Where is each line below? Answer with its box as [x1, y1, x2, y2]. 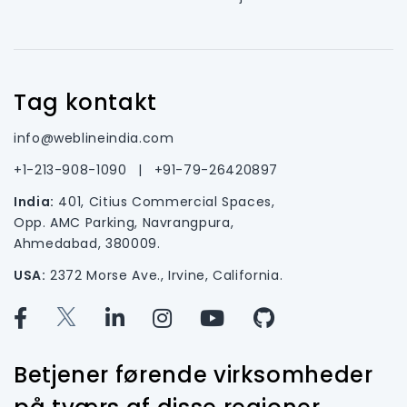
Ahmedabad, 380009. [14, 233, 161, 253]
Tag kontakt [14, 86, 158, 117]
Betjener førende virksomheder [14, 359, 373, 390]
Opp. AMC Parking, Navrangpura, [14, 213, 234, 232]
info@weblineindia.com [14, 128, 174, 147]
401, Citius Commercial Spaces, [54, 192, 275, 211]
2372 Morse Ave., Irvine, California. [45, 265, 283, 284]
